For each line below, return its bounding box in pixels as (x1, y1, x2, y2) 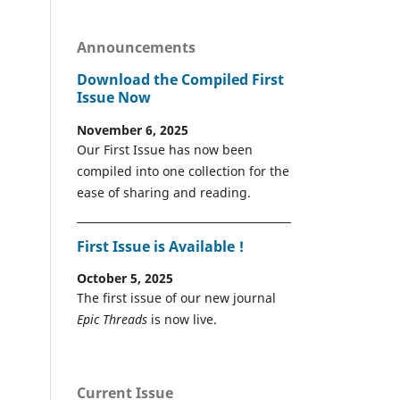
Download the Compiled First (77, 70, 284, 90)
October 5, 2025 (77, 270, 173, 287)
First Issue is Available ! (77, 236, 244, 256)
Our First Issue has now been (77, 140, 253, 158)
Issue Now (77, 87, 151, 108)
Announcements (77, 37, 196, 57)
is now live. (151, 311, 221, 329)
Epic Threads (77, 311, 151, 329)
